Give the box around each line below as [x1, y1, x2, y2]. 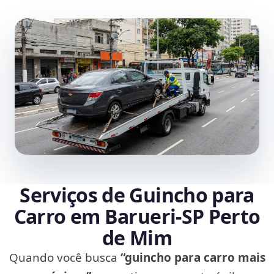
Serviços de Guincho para [20, 182, 254, 209]
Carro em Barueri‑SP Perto [13, 203, 261, 230]
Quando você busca [9, 250, 120, 266]
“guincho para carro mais [120, 250, 265, 266]
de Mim [102, 224, 172, 251]
